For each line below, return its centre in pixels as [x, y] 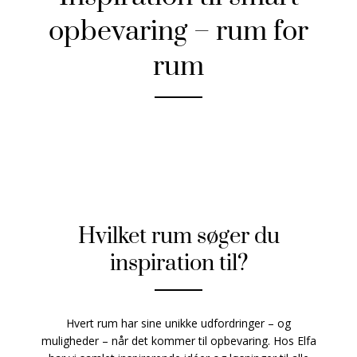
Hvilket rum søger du [178, 237]
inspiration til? [178, 264]
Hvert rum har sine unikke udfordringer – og [178, 324]
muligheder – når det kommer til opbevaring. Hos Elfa [178, 341]
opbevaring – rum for [178, 32]
